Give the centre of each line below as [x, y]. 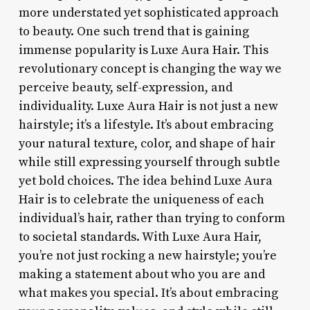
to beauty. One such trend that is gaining [134, 31]
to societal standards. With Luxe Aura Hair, [140, 237]
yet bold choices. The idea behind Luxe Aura [145, 181]
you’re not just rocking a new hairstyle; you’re [147, 255]
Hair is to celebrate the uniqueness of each [141, 199]
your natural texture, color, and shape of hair [147, 143]
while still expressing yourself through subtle [149, 162]
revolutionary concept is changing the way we [150, 69]
